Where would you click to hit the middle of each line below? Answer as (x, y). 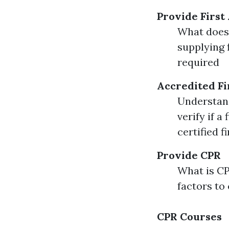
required (198, 62)
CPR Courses (189, 216)
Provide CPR (189, 155)
